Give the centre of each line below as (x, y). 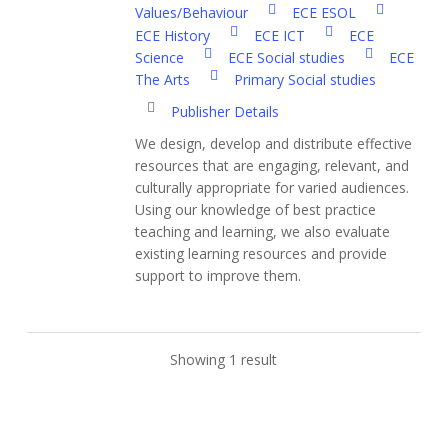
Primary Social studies (303, 79)
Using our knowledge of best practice (256, 210)
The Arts (163, 79)
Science (160, 57)
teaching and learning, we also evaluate (263, 232)
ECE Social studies (285, 57)
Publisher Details (225, 112)
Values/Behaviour (192, 13)
